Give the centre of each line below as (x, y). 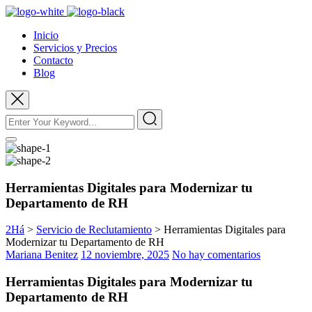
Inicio (46, 35)
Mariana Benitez (42, 255)
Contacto (53, 60)
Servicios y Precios (75, 48)
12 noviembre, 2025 (125, 255)
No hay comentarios (216, 255)
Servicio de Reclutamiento (94, 230)
